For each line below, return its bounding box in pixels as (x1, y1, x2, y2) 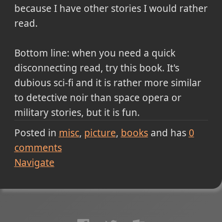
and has (148, 126, 189, 139)
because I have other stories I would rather (14, 2, 208, 15)
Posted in (14, 126, 56, 139)
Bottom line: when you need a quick (14, 47, 175, 60)
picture (84, 126, 116, 139)
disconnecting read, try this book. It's (14, 61, 179, 75)
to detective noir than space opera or (14, 91, 181, 105)
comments (14, 141, 62, 154)
